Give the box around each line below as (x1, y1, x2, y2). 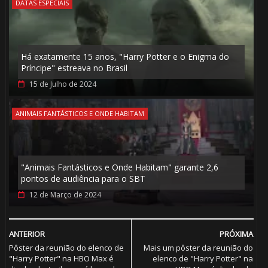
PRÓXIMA (220, 229, 254, 240)
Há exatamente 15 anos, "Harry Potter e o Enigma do (20, 51, 229, 63)
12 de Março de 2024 (29, 190, 101, 200)
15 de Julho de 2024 (29, 79, 96, 90)
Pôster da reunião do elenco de (8, 242, 124, 254)
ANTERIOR (8, 229, 45, 240)
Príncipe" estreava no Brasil (20, 62, 127, 74)
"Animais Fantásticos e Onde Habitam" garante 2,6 (20, 162, 218, 173)
